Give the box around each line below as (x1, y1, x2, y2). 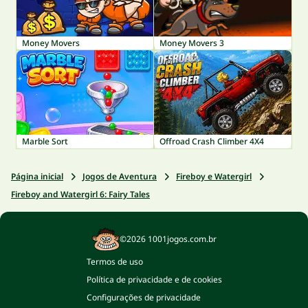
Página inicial (11, 170, 63, 182)
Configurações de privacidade (86, 291, 201, 303)
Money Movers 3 (159, 37, 224, 49)
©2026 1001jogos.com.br (119, 233, 217, 245)
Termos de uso (86, 256, 143, 267)
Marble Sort (22, 135, 68, 147)
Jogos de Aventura (82, 170, 157, 182)
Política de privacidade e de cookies (86, 274, 222, 285)
